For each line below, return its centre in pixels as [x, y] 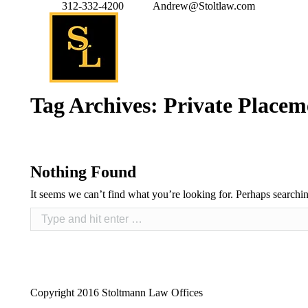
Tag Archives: [97, 105]
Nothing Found [83, 172]
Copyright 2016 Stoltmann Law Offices [117, 293]
